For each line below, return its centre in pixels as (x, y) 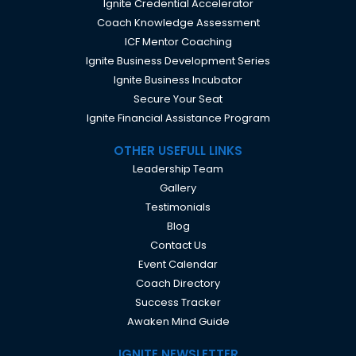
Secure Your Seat (178, 99)
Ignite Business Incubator (178, 80)
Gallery (178, 188)
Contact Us (178, 245)
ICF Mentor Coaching (178, 42)
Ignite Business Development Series (178, 61)
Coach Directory (178, 283)
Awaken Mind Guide (178, 321)
